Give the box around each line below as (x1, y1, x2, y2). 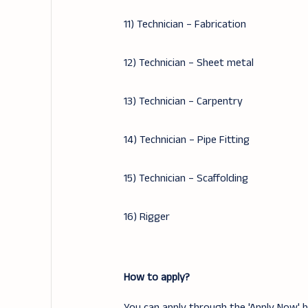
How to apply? (123, 269, 190, 285)
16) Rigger (123, 209, 170, 225)
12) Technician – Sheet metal (123, 55, 254, 71)
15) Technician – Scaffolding (123, 170, 248, 186)
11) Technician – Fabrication (123, 16, 246, 32)
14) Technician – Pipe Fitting (123, 132, 250, 148)
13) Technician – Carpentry (123, 93, 243, 109)
